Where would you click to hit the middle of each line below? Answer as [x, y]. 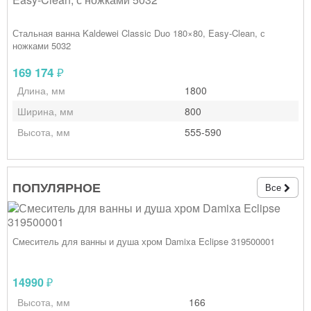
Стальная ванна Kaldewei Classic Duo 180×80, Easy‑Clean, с [139, 33]
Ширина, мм [45, 111]
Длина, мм [41, 90]
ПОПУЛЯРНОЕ [57, 187]
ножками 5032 [42, 45]
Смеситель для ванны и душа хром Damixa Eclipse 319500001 [144, 241]
